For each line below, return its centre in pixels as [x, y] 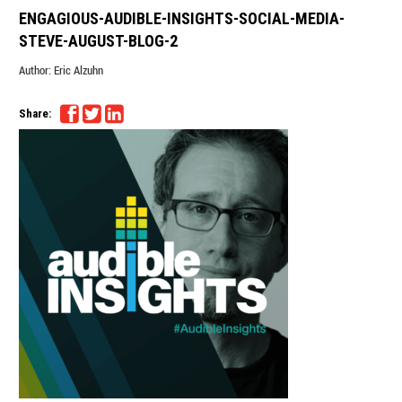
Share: [35, 114]
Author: [35, 70]
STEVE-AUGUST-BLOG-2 [99, 40]
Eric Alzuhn [79, 70]
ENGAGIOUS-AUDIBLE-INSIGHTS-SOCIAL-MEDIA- [182, 18]
